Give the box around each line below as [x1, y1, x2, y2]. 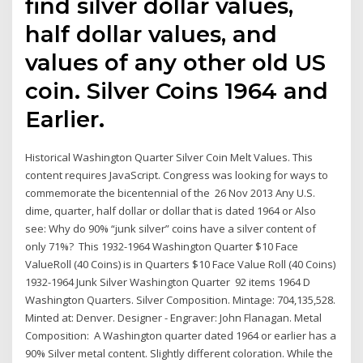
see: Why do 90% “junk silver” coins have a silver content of [25, 221, 317, 237]
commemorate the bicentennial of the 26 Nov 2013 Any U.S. [25, 186, 316, 201]
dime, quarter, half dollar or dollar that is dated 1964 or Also [25, 203, 317, 219]
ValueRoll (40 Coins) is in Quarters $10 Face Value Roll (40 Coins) [25, 257, 336, 272]
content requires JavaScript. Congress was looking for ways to [25, 168, 329, 183]
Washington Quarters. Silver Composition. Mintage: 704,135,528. [25, 293, 336, 308]
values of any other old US [25, 49, 327, 77]
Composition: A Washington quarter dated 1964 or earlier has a [25, 328, 337, 344]
